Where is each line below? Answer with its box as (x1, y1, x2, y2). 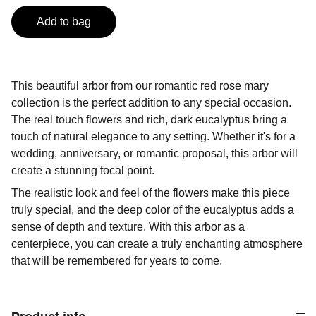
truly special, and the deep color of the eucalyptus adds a (11, 204, 294, 216)
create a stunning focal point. (11, 164, 154, 176)
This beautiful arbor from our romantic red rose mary (11, 80, 269, 92)
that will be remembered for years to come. (11, 255, 222, 267)
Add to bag (37, 16, 91, 28)
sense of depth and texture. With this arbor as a (11, 221, 245, 233)
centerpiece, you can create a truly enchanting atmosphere (11, 238, 303, 250)
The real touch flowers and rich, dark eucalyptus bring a (11, 114, 287, 126)
